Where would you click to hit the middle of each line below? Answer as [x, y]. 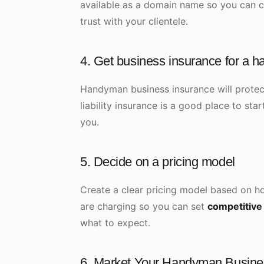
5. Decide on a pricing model [158, 162]
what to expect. [115, 223]
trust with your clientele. [134, 21]
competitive [235, 206]
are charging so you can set [144, 206]
